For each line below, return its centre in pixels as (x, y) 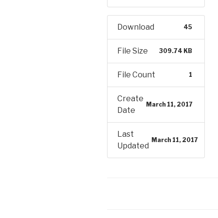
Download (136, 27)
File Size (133, 51)
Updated (133, 145)
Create (130, 98)
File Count (136, 74)
